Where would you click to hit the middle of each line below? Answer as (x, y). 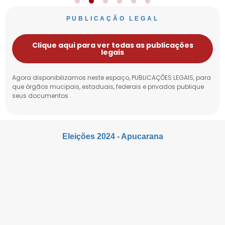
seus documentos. (41, 96)
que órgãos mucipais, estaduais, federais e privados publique (108, 87)
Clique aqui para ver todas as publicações (113, 45)
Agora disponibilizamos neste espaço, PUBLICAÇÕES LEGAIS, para (111, 78)
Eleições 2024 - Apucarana (113, 136)
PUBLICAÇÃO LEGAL (113, 19)
